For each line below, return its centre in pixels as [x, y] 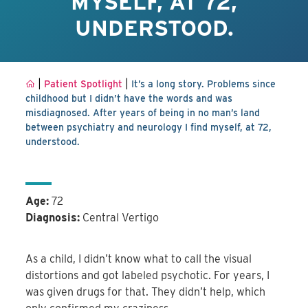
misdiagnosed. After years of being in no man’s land [143, 113]
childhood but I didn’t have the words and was [129, 99]
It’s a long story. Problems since [204, 84]
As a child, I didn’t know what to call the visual [139, 259]
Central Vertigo [120, 218]
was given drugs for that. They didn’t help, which [146, 292]
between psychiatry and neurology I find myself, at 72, [149, 128]
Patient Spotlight [84, 84]
